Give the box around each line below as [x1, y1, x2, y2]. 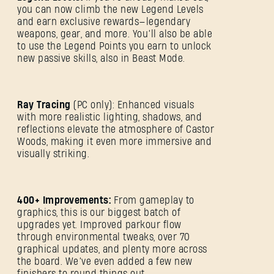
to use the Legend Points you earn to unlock [17, 41, 212, 52]
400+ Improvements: [17, 195, 111, 206]
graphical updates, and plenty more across [17, 244, 207, 255]
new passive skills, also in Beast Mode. [17, 53, 185, 64]
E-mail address [28, 227, 99, 238]
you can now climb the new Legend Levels [17, 4, 204, 15]
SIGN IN [103, 141, 171, 170]
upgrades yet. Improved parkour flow [17, 220, 182, 231]
